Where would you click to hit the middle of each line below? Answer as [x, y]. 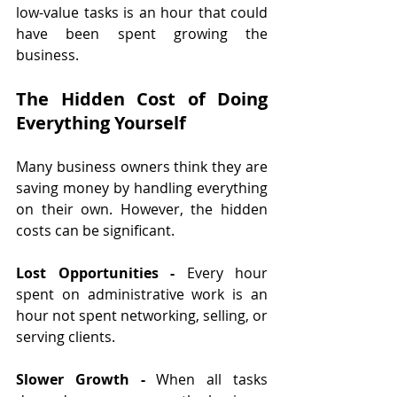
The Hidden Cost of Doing [142, 98]
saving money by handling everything [142, 187]
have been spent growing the [142, 33]
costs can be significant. [95, 230]
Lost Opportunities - [101, 272]
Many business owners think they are [142, 166]
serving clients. [66, 336]
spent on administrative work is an [142, 294]
